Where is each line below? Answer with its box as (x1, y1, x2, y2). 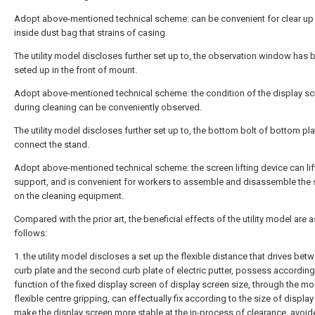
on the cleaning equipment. (14, 191, 124, 201)
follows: (14, 228, 47, 238)
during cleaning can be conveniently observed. (14, 102, 202, 112)
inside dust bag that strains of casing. (14, 27, 167, 38)
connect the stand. (14, 139, 89, 150)
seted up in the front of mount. (14, 65, 137, 75)
